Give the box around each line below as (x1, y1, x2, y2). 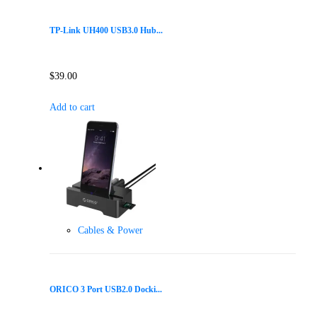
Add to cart (50, 101, 95, 113)
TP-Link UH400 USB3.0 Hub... (50, 26, 163, 36)
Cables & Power (78, 224, 143, 236)
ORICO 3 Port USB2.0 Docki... (50, 285, 162, 295)
